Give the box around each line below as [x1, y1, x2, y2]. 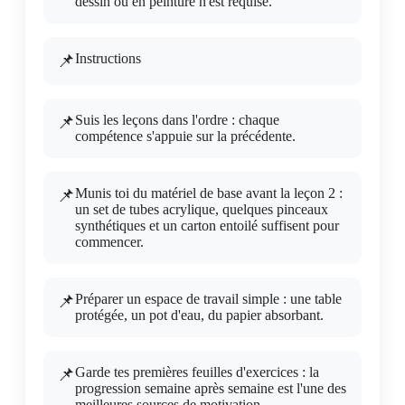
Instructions [75, 50, 141, 66]
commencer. [75, 233, 144, 250]
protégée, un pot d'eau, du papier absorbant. [75, 306, 324, 323]
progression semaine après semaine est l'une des [75, 380, 346, 396]
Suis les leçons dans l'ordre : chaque [75, 111, 279, 127]
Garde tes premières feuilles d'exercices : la [75, 363, 319, 380]
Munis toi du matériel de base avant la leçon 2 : [75, 184, 343, 201]
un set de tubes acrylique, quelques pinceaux [75, 201, 328, 217]
